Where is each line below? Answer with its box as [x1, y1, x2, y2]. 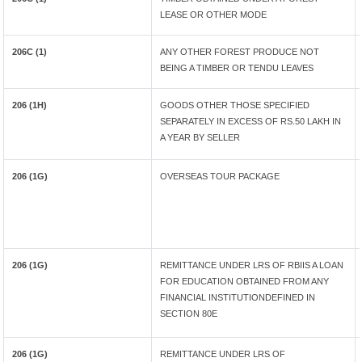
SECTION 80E [160, 309, 218, 318]
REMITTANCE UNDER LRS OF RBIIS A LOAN [160, 260, 344, 270]
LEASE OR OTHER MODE [160, 10, 267, 19]
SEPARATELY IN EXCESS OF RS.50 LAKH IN [160, 116, 342, 126]
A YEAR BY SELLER [160, 133, 241, 142]
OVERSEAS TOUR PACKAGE [160, 171, 280, 181]
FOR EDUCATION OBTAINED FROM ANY [160, 276, 330, 286]
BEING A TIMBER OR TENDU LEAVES [160, 63, 314, 73]
